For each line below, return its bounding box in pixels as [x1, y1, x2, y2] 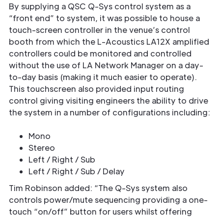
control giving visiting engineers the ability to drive [9, 95, 208, 106]
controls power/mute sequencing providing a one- [9, 194, 208, 205]
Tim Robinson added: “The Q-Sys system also [9, 183, 188, 193]
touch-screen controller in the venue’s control [9, 25, 190, 35]
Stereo [28, 142, 55, 153]
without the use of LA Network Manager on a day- [9, 60, 203, 71]
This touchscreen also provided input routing [9, 83, 184, 94]
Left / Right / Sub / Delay [28, 166, 125, 177]
